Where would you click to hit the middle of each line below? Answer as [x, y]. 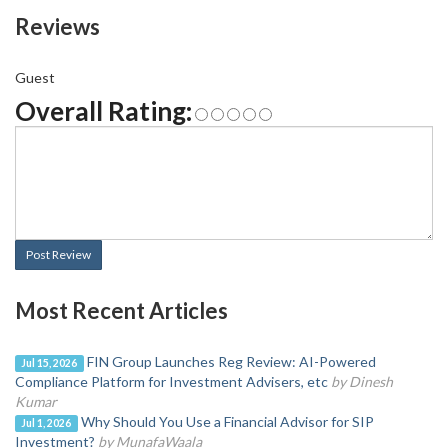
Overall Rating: [103, 111]
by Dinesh [362, 381]
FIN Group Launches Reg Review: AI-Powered [231, 361]
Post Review [58, 254]
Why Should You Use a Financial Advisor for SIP [227, 421]
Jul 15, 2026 [49, 363]
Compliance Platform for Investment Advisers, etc [171, 381]
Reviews [57, 26]
